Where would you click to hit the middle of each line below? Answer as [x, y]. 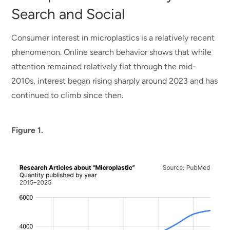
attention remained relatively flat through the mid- [104, 66]
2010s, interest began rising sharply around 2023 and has [115, 81]
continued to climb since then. [69, 95]
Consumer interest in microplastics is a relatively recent [113, 37]
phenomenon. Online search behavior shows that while [112, 52]
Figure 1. [28, 130]
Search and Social [68, 14]
